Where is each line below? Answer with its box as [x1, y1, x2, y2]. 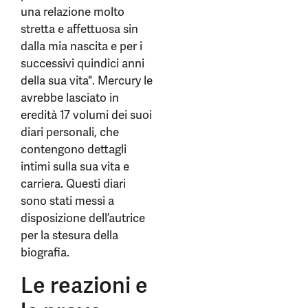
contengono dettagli [21, 142, 126, 157]
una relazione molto [21, 4, 124, 19]
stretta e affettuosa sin [21, 21, 138, 36]
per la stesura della [21, 228, 118, 243]
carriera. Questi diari [21, 176, 126, 191]
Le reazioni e [21, 271, 148, 300]
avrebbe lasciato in [21, 90, 119, 105]
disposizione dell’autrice [21, 210, 145, 225]
